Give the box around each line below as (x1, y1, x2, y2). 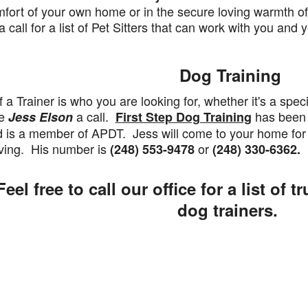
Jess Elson (8, 108, 73, 126)
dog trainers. (177, 198, 278, 221)
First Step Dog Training (115, 108, 252, 126)
